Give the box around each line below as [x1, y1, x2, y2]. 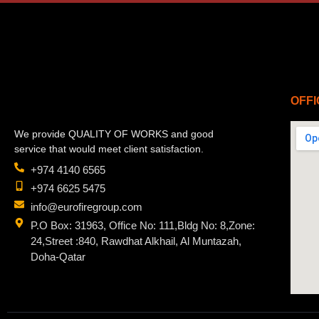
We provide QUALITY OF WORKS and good [14, 128, 214, 140]
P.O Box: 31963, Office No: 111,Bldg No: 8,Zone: [30, 219, 255, 232]
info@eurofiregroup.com [30, 201, 142, 214]
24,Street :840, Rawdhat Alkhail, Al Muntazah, [30, 235, 241, 248]
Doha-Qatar [30, 251, 85, 263]
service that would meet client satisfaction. [14, 143, 204, 155]
